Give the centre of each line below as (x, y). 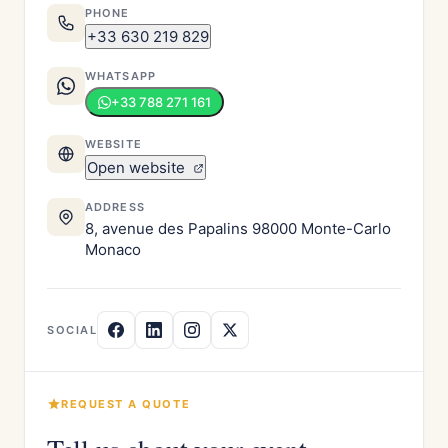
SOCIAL (72, 330)
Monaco (113, 249)
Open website (138, 167)
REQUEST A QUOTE (126, 404)
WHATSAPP (120, 76)
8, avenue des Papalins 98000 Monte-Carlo (238, 228)
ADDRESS (115, 207)
